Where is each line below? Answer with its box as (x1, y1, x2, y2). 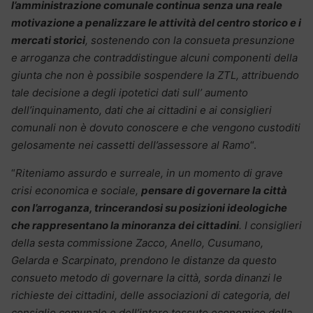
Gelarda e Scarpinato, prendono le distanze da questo (11, 253, 277, 267)
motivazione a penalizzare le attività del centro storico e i (11, 15, 301, 29)
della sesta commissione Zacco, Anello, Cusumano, (11, 235, 263, 249)
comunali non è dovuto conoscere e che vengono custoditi (11, 120, 300, 134)
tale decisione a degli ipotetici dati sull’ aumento (11, 85, 248, 99)
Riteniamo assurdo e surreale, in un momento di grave (15, 166, 283, 180)
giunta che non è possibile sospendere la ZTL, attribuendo (11, 68, 299, 82)
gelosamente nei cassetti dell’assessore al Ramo (11, 138, 250, 152)
